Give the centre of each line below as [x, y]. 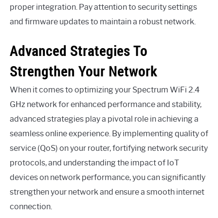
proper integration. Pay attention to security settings [103, 7]
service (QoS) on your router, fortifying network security [109, 148]
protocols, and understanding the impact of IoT [94, 163]
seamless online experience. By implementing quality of [109, 133]
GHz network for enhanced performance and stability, [106, 104]
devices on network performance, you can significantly [108, 177]
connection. [31, 206]
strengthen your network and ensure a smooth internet [107, 192]
